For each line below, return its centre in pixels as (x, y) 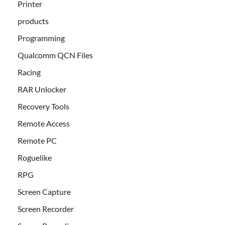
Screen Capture (44, 192)
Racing (29, 72)
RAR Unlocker (42, 89)
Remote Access (44, 124)
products (33, 21)
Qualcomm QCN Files (55, 55)
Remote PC (37, 141)
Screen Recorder (46, 209)
